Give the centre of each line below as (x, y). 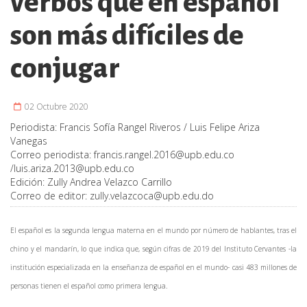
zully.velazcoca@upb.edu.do (152, 195)
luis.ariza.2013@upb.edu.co (74, 168)
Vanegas (29, 140)
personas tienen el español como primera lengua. (89, 285)
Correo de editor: (50, 195)
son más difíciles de (127, 35)
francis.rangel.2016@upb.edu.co (164, 154)
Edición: (29, 182)
